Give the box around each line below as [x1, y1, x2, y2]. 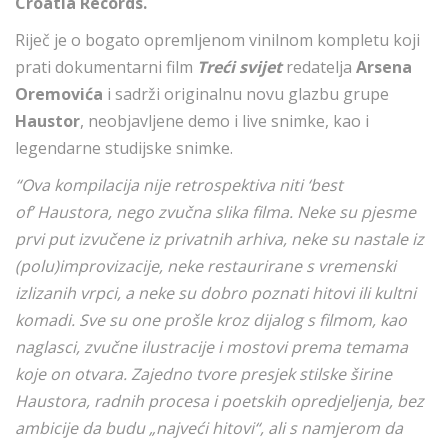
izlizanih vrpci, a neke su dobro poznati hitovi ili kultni [15, 282, 416, 304]
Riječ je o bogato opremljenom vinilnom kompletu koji [15, 29, 420, 51]
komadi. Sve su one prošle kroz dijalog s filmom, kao [15, 309, 407, 331]
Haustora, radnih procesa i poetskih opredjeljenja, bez [15, 390, 424, 412]
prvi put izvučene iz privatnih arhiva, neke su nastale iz [15, 228, 424, 250]
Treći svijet [197, 56, 282, 78]
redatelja [282, 56, 356, 78]
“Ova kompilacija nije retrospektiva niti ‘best [15, 174, 343, 196]
